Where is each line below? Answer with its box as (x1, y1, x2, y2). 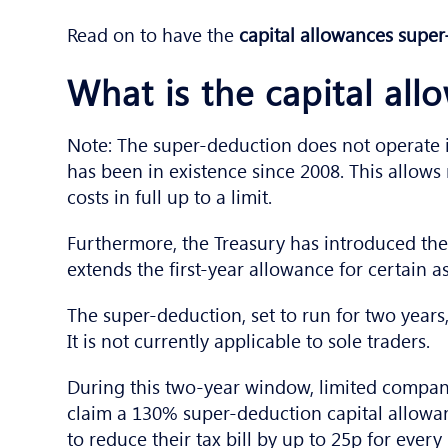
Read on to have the (67, 21, 240, 48)
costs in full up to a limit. (67, 183, 278, 210)
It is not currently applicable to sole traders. (67, 327, 431, 354)
